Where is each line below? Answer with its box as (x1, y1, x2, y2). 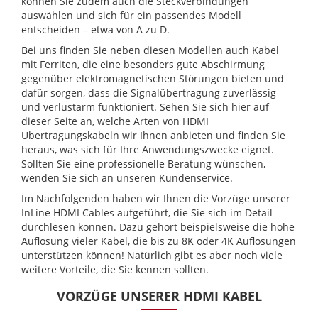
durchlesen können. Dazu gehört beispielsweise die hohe (21, 220, 295, 234)
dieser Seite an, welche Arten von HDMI (21, 114, 209, 128)
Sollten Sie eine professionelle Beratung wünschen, (21, 157, 265, 171)
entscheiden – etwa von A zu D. (21, 23, 170, 37)
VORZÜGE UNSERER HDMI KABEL (56, 287, 262, 305)
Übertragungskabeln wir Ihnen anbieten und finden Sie (21, 128, 285, 143)
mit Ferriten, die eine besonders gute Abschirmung (21, 57, 265, 72)
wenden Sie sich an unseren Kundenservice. (21, 171, 233, 185)
